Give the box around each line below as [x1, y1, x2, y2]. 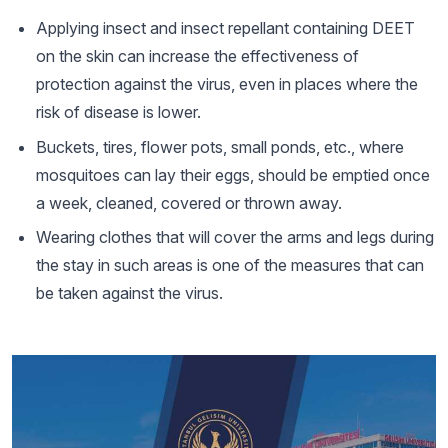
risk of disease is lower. [36, 102, 201, 123]
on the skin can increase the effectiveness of [36, 46, 359, 67]
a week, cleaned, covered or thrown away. [36, 192, 342, 213]
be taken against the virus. [36, 283, 223, 304]
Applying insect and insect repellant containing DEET [36, 18, 415, 39]
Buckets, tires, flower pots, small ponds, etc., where [36, 136, 404, 157]
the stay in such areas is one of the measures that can [36, 255, 424, 276]
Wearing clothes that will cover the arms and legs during [36, 227, 434, 248]
